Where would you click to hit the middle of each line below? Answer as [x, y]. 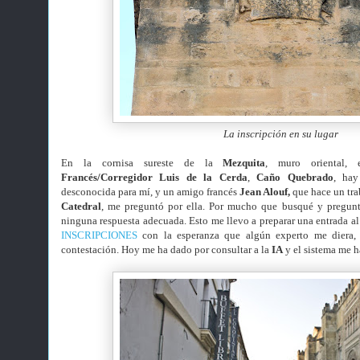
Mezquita [244, 163]
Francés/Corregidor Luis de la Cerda [154, 177]
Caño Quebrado [295, 177]
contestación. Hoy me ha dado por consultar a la [165, 250]
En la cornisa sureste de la [142, 163]
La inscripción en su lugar [280, 134]
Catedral [81, 206]
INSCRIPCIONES [99, 235]
